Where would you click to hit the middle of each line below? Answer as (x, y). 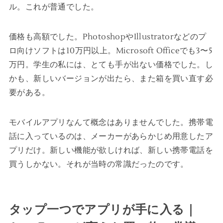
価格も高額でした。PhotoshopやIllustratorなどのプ (108, 37)
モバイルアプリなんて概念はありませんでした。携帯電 (111, 122)
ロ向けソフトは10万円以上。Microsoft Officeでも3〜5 (111, 51)
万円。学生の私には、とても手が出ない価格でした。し (111, 64)
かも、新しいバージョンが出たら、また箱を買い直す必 (111, 78)
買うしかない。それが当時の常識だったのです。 (99, 164)
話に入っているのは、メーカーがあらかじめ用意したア (111, 136)
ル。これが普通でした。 (54, 7)
